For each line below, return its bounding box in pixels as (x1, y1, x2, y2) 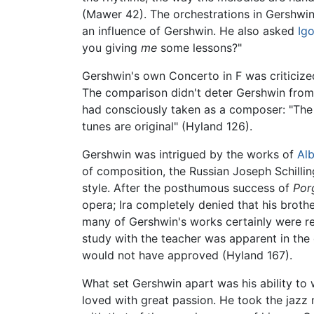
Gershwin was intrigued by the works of (82, 146, 297, 161)
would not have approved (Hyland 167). (82, 247, 292, 262)
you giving (82, 40, 141, 55)
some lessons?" (157, 40, 242, 55)
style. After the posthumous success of (82, 180, 293, 195)
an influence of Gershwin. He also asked (82, 23, 298, 38)
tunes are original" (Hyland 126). (82, 118, 252, 133)
